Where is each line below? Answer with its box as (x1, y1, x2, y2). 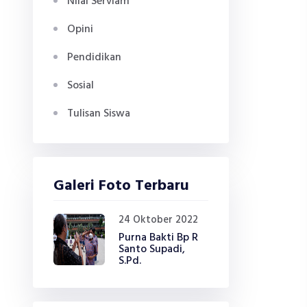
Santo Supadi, (119, 241, 185, 258)
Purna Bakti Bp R (119, 229, 198, 247)
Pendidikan (67, 49, 121, 66)
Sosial (67, 77, 94, 95)
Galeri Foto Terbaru (53, 174, 189, 198)
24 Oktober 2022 (119, 212, 198, 228)
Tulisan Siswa (67, 105, 130, 123)
